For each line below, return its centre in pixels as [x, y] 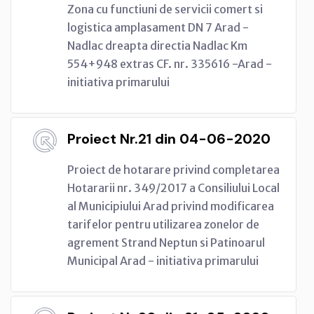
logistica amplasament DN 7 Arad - [158, 27]
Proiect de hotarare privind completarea [173, 169]
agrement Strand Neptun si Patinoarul [166, 242]
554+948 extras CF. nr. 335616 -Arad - [170, 63]
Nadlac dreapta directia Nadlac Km [157, 45]
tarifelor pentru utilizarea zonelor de [163, 224]
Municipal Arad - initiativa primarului [163, 260]
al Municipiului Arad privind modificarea [171, 206]
